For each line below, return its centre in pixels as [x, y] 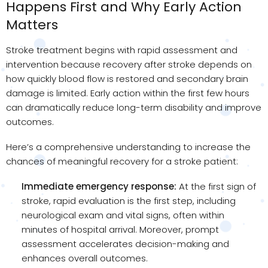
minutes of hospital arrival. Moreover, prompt [120, 229]
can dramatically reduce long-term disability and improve [134, 107]
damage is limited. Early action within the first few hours [128, 93]
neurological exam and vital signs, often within [123, 215]
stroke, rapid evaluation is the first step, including [129, 200]
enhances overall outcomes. [85, 258]
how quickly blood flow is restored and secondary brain [127, 78]
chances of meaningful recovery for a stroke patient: [122, 161]
